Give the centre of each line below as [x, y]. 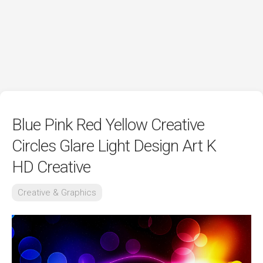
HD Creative [51, 167]
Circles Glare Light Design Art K [114, 146]
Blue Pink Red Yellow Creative [108, 125]
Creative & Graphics [57, 193]
